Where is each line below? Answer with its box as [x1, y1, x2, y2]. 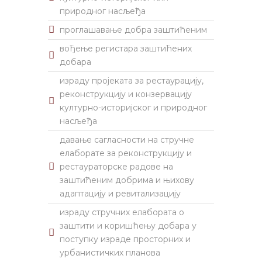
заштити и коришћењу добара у [60, 220, 197, 231]
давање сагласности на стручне [60, 135, 195, 145]
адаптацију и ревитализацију [60, 188, 181, 199]
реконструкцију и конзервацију [60, 89, 192, 99]
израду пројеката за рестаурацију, [60, 75, 204, 86]
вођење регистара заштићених [60, 43, 192, 54]
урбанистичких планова [60, 247, 161, 258]
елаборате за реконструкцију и [60, 148, 192, 158]
